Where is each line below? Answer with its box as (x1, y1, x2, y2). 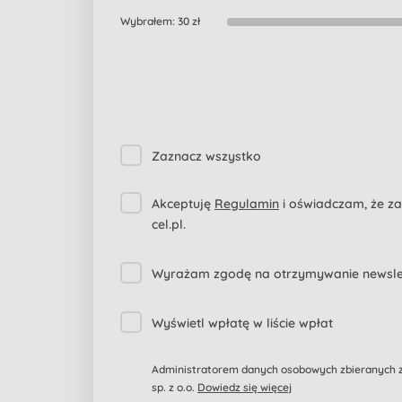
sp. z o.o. (152, 380, 197, 394)
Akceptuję (152, 196, 214, 212)
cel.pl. (152, 216, 186, 232)
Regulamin (214, 196, 279, 212)
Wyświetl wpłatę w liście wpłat (152, 315, 333, 331)
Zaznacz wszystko (152, 148, 261, 164)
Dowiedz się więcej (197, 380, 292, 394)
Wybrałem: (120, 14, 178, 28)
